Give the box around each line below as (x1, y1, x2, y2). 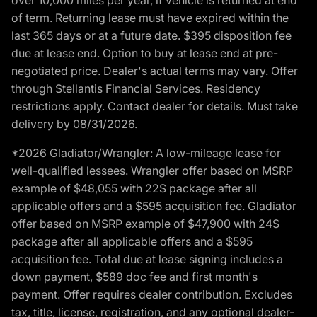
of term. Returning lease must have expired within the (11, 10, 289, 25)
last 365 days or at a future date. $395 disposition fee (11, 28, 292, 42)
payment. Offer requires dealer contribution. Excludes (11, 287, 292, 301)
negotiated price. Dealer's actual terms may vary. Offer (11, 63, 298, 78)
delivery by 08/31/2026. (11, 116, 137, 131)
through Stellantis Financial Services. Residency (11, 81, 260, 96)
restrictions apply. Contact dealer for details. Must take (11, 98, 298, 113)
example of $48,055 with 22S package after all (11, 180, 257, 195)
